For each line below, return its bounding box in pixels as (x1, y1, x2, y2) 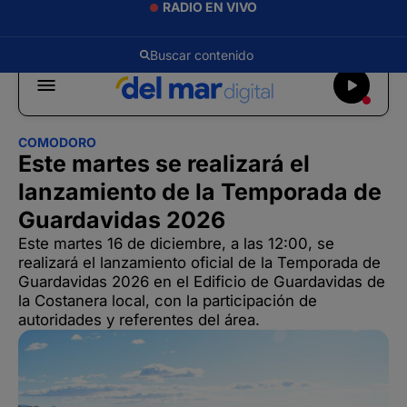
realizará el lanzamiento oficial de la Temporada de (18, 253, 381, 272)
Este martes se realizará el (18, 150, 310, 177)
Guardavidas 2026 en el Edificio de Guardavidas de (18, 273, 385, 291)
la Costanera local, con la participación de (18, 292, 317, 310)
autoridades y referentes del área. (18, 311, 260, 329)
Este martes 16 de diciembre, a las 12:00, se (18, 234, 334, 253)
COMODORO (18, 134, 96, 150)
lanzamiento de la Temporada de (18, 178, 382, 205)
